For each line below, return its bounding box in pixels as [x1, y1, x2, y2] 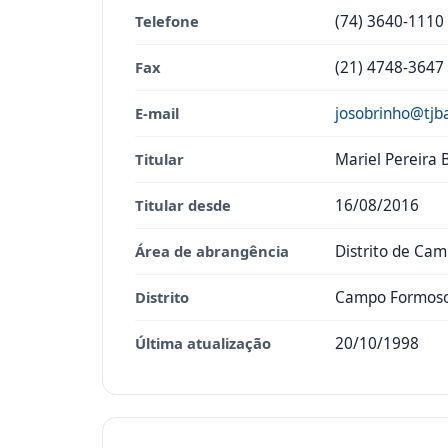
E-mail [135, 103, 179, 123]
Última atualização [135, 333, 271, 353]
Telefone [135, 11, 199, 31]
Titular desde [135, 195, 231, 215]
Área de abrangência [135, 241, 289, 261]
